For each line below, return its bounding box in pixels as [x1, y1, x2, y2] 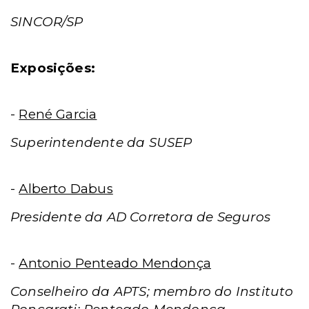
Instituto [235, 283, 294, 299]
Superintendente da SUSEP [10, 134, 192, 150]
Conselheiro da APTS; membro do [10, 283, 236, 299]
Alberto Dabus [19, 181, 113, 197]
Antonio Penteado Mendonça [19, 255, 212, 271]
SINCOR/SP [10, 14, 83, 30]
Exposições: [10, 60, 96, 76]
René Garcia [19, 106, 97, 122]
